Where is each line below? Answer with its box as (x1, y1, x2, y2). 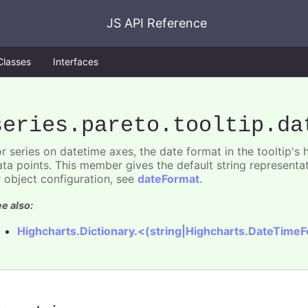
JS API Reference (107, 16, 207, 30)
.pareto (68, 113, 160, 139)
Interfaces (53, 56, 98, 67)
